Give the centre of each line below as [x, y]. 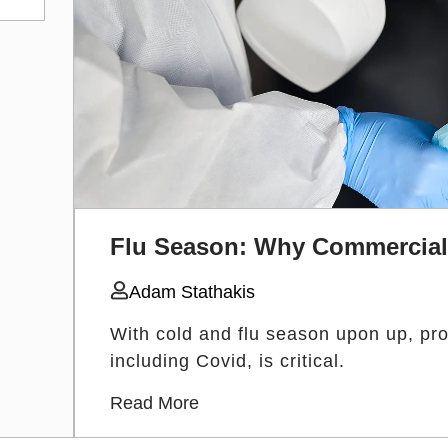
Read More [154, 402]
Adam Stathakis [192, 291]
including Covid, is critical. [227, 360]
